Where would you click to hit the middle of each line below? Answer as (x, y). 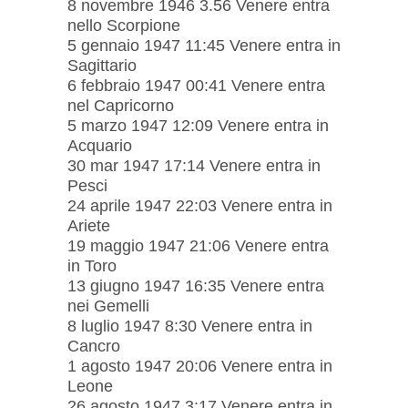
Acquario (100, 145)
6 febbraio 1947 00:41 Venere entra (196, 85)
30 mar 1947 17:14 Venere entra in (194, 165)
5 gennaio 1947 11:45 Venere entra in (204, 45)
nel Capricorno (121, 105)
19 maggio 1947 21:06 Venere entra (198, 245)
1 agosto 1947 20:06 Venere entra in (200, 366)
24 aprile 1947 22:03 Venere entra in (200, 205)
